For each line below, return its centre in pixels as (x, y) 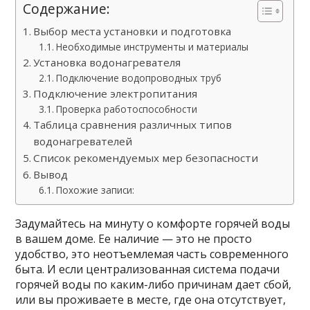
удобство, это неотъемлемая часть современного (152, 254)
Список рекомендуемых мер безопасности (146, 158)
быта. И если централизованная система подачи (148, 269)
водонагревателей (83, 141)
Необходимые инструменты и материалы (152, 47)
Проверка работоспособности (126, 109)
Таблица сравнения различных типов (133, 125)
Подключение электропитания (116, 93)
